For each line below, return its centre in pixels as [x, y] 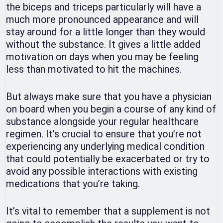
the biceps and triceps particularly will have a [104, 7]
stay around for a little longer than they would [106, 32]
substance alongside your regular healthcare [102, 122]
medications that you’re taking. [73, 184]
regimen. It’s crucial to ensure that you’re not [104, 134]
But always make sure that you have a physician [109, 97]
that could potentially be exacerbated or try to [108, 159]
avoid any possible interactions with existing [102, 171]
